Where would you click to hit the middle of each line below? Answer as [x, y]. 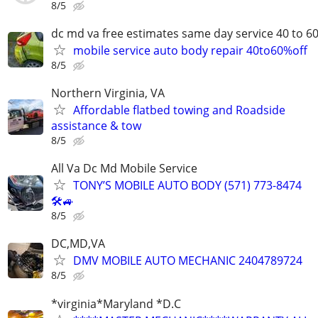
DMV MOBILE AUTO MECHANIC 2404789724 [188, 261]
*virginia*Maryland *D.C [116, 303]
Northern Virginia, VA [108, 93]
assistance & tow [96, 125]
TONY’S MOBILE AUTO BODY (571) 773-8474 [187, 186]
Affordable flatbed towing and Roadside [179, 110]
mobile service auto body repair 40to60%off [190, 50]
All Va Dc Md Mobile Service [124, 169]
